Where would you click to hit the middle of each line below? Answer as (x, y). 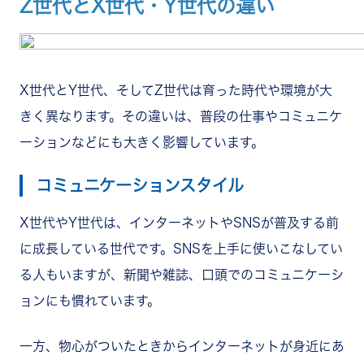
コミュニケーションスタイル (140, 185)
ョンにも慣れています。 (90, 300)
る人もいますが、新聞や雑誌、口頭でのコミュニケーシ (182, 274)
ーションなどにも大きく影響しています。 (142, 142)
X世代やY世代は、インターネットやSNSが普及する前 (179, 222)
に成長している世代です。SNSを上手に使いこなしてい (181, 248)
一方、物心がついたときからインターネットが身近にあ (182, 346)
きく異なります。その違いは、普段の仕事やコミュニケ (181, 116)
